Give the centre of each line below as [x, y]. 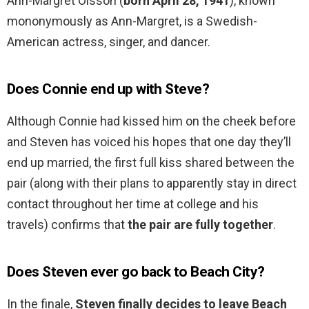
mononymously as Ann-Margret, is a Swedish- [132, 21]
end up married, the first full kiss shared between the [151, 163]
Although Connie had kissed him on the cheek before [151, 121]
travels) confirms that [67, 225]
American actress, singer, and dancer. [109, 42]
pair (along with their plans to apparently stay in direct [152, 183]
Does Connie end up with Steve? [108, 89]
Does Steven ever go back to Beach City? [136, 272]
